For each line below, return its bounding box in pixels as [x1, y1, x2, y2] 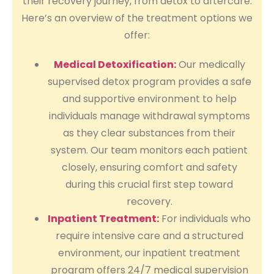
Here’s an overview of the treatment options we [21, 10, 253, 25]
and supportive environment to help [62, 91, 237, 106]
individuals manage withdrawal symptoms [48, 108, 250, 123]
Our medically [176, 57, 245, 72]
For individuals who [159, 211, 251, 226]
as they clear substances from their [63, 125, 235, 140]
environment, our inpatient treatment [58, 245, 240, 260]
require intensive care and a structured [55, 228, 243, 243]
